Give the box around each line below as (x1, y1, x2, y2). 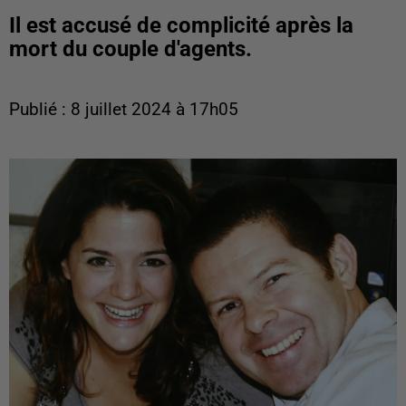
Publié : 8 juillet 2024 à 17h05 (9, 100, 238, 120)
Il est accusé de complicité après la (9, 13, 353, 38)
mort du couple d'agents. (9, 36, 252, 62)
